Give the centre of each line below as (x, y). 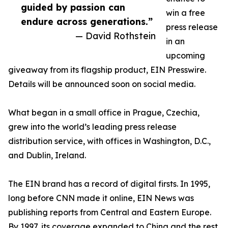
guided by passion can (73, 7)
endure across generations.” (87, 21)
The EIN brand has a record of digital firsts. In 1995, (109, 184)
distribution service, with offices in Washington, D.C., (109, 141)
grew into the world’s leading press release (92, 127)
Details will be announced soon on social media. (102, 84)
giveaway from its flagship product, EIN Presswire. (107, 70)
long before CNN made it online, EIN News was (101, 198)
